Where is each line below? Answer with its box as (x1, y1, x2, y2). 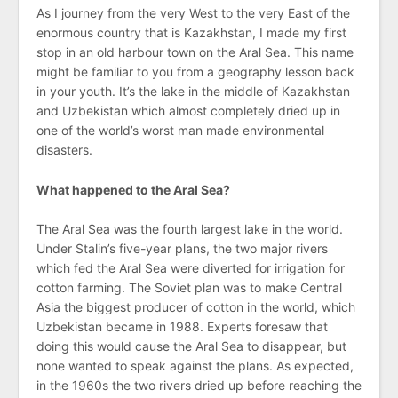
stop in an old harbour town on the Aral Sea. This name (36, 44, 354, 60)
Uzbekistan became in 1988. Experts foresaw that (36, 319, 328, 335)
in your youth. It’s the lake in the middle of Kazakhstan (36, 84, 350, 99)
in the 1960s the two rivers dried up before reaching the (36, 378, 362, 394)
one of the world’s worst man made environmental (36, 123, 324, 139)
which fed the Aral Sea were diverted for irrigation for (36, 260, 345, 276)
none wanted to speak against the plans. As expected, (36, 358, 354, 374)
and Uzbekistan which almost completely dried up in (36, 103, 340, 119)
